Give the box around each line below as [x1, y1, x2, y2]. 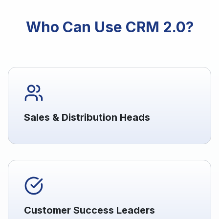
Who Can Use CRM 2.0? [25, 18, 194, 36]
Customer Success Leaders [24, 204, 155, 217]
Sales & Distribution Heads [24, 111, 150, 124]
